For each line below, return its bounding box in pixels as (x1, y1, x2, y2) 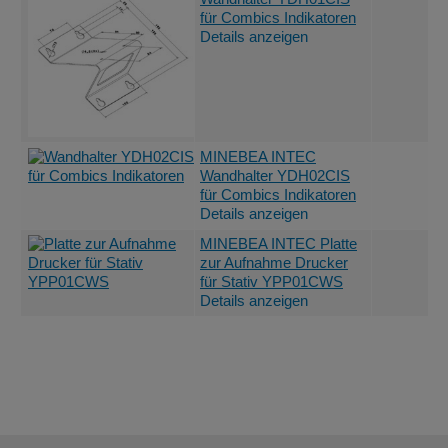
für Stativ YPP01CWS (200, 273, 343, 290)
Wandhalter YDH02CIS (200, 167, 350, 184)
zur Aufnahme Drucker (200, 254, 348, 271)
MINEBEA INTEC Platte (200, 235, 357, 252)
